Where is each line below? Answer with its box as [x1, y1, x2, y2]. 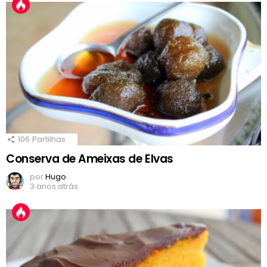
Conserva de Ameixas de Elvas [6, 151, 173, 167]
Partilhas [32, 133, 66, 145]
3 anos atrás [30, 181, 78, 193]
